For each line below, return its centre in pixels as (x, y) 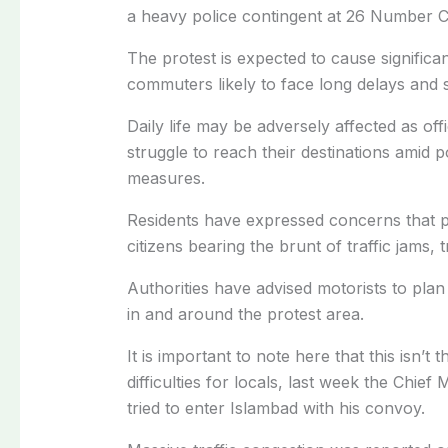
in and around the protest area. (245, 313)
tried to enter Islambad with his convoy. (275, 407)
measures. (165, 177)
